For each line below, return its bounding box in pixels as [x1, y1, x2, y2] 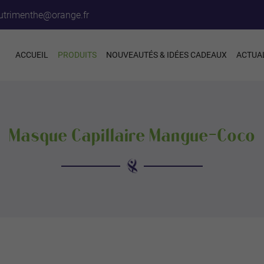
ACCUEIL [15, 50, 48, 60]
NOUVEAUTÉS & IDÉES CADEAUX [106, 50, 227, 60]
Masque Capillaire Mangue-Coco [9, 125, 255, 147]
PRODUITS [58, 50, 97, 60]
